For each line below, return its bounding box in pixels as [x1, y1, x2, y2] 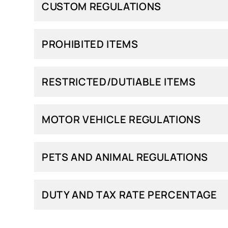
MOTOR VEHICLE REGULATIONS [42, 112, 201, 127]
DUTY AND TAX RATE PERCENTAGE [42, 188, 217, 202]
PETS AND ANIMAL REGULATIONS [42, 150, 208, 164]
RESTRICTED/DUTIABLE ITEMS [42, 75, 196, 89]
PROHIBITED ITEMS [42, 37, 138, 51]
